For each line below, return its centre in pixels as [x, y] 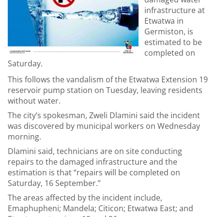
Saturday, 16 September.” [55, 183]
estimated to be [173, 42]
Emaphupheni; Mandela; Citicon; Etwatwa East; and [101, 208]
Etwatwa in [164, 21]
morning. [24, 137]
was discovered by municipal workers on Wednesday [104, 126]
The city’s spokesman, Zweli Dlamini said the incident [104, 115]
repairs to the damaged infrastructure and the [93, 162]
